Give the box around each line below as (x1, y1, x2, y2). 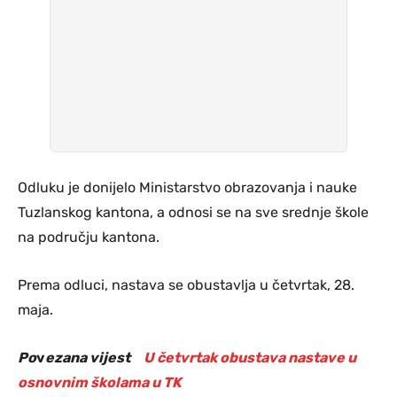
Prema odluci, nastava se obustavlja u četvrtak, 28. (18, 276, 354, 293)
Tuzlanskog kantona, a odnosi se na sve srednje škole (18, 203, 369, 221)
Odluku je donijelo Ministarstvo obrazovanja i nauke (18, 178, 357, 196)
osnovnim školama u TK (18, 373, 182, 391)
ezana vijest (45, 348, 141, 366)
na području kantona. (18, 228, 160, 245)
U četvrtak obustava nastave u (141, 348, 356, 366)
